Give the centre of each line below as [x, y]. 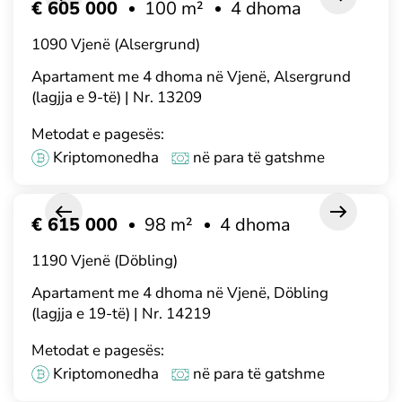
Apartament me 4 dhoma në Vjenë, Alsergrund [191, 77]
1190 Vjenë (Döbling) [105, 260]
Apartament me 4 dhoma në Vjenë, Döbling [180, 293]
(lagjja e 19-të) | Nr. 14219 [121, 313]
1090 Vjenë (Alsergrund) [116, 44]
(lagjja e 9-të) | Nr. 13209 [117, 97]
